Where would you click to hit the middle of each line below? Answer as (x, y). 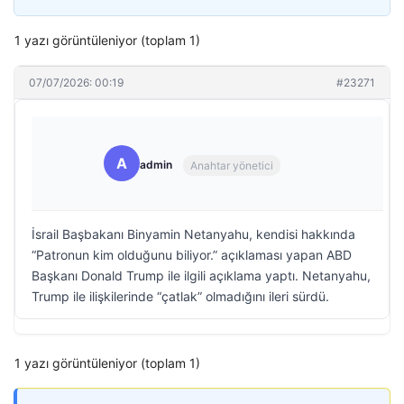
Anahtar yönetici (232, 165)
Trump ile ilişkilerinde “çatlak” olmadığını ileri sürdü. (180, 296)
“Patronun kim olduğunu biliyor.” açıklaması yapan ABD (192, 255)
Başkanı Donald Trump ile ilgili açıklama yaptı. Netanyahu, (201, 275)
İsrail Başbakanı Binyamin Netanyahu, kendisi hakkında (193, 234)
